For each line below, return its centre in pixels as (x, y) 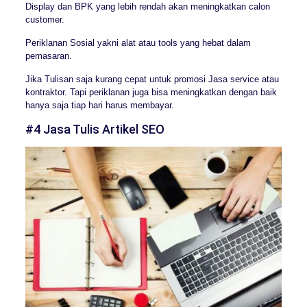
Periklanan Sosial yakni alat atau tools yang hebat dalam (138, 43)
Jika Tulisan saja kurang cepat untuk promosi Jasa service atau (152, 79)
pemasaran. (48, 56)
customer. (45, 20)
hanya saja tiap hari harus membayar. (99, 106)
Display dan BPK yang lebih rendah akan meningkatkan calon (147, 7)
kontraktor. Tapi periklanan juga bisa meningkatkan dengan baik (151, 93)
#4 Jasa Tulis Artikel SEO (95, 130)
